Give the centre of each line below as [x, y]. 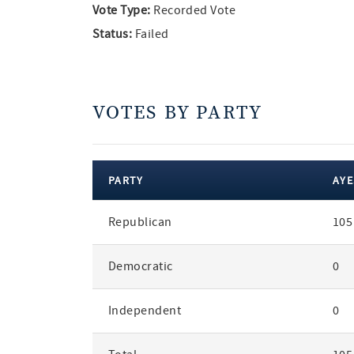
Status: [112, 34]
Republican [140, 222]
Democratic [140, 266]
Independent [145, 311]
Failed [151, 34]
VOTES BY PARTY [177, 113]
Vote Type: [121, 10]
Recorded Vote [193, 10]
